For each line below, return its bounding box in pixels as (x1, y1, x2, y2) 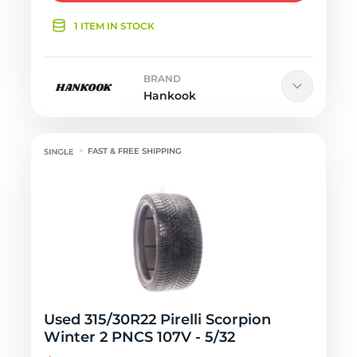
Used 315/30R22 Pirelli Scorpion (44, 311, 271, 328)
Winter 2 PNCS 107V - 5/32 (44, 328, 235, 346)
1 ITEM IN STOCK (74, 20, 155, 32)
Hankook (143, 88, 196, 103)
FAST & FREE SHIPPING (88, 146, 182, 156)
